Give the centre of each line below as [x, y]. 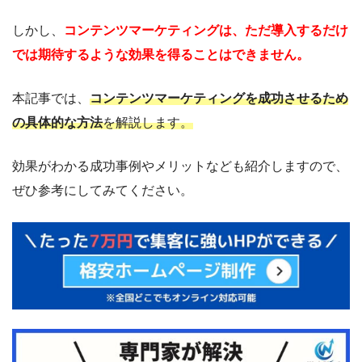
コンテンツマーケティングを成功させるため [219, 98]
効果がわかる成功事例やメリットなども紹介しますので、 [180, 166]
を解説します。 [148, 122]
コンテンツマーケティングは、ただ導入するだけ [206, 30]
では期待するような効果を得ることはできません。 [161, 55]
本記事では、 [51, 98]
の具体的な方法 [57, 122]
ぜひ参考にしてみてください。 [103, 190]
